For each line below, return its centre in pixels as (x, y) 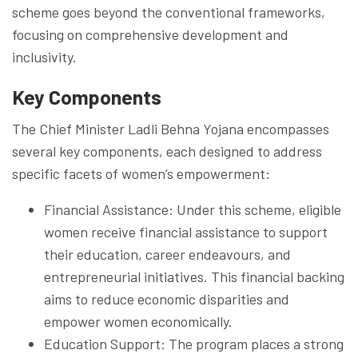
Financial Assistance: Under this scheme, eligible (193, 209)
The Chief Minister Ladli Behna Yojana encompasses (171, 128)
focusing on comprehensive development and (150, 34)
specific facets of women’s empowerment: (141, 173)
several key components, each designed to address (167, 151)
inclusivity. (44, 56)
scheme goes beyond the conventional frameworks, (169, 12)
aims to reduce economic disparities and (167, 298)
